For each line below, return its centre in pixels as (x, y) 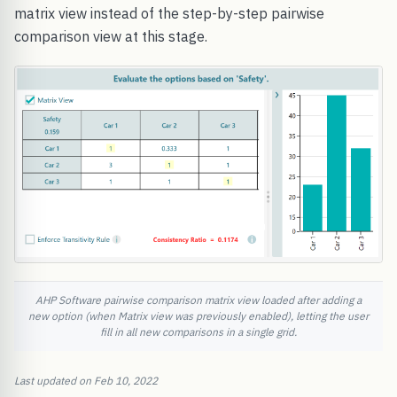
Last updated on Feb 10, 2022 (86, 380)
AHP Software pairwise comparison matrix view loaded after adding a (198, 300)
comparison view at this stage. (111, 37)
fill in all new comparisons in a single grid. (198, 331)
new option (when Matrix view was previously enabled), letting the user (198, 315)
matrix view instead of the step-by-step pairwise (169, 14)
